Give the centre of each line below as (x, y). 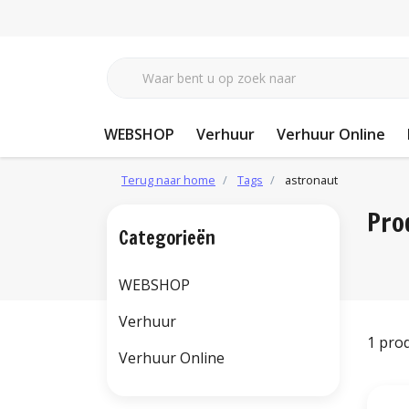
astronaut (311, 180)
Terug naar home (168, 180)
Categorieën (167, 238)
